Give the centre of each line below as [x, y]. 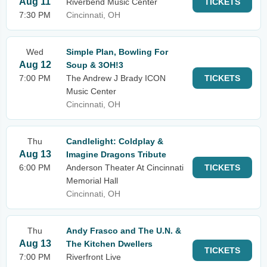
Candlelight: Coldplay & [115, 141]
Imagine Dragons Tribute [116, 154]
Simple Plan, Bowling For [117, 52]
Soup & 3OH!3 [95, 65]
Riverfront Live [94, 257]
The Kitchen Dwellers [109, 244]
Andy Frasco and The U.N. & [124, 231]
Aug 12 [35, 65]
